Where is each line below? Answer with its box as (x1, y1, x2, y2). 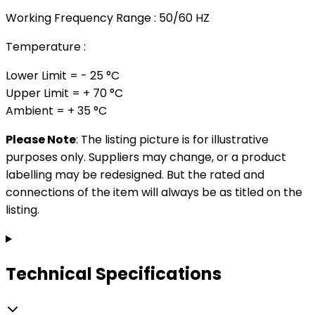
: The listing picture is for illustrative (76, 131, 269, 148)
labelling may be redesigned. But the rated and (6, 167, 264, 184)
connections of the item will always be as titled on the (6, 184, 302, 201)
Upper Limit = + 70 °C (6, 85, 123, 102)
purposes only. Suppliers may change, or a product (6, 149, 286, 166)
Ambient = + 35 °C (6, 103, 107, 120)
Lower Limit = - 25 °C (6, 67, 120, 84)
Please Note (6, 131, 76, 148)
